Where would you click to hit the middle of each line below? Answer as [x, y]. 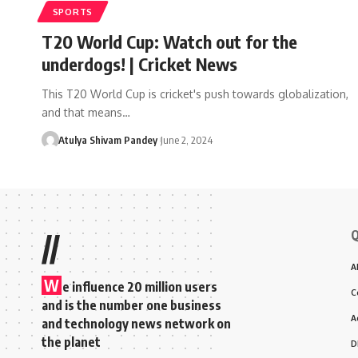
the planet [71, 342]
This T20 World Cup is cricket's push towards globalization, [195, 93]
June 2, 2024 [186, 139]
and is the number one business [131, 305]
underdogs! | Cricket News [139, 64]
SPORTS [72, 11]
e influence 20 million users [140, 286]
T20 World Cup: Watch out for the [169, 41]
